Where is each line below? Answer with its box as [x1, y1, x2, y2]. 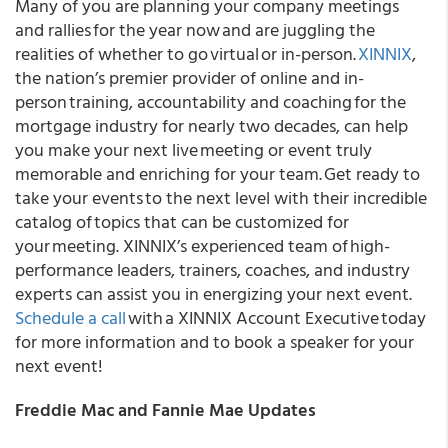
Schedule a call [15, 304, 126, 331]
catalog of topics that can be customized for [15, 208, 349, 235]
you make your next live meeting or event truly [15, 136, 372, 163]
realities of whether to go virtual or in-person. [15, 40, 358, 67]
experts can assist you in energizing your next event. [15, 280, 412, 307]
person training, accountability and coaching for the [15, 88, 406, 115]
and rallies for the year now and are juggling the [15, 16, 375, 43]
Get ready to [322, 160, 420, 187]
